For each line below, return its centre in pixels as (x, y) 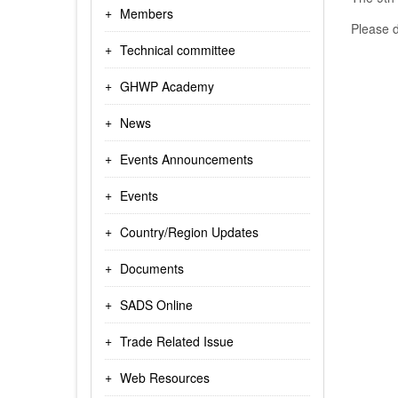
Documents (152, 268)
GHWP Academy (167, 86)
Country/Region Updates (189, 232)
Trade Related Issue (177, 341)
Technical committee (178, 50)
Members (147, 13)
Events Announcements (187, 159)
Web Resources (165, 378)
